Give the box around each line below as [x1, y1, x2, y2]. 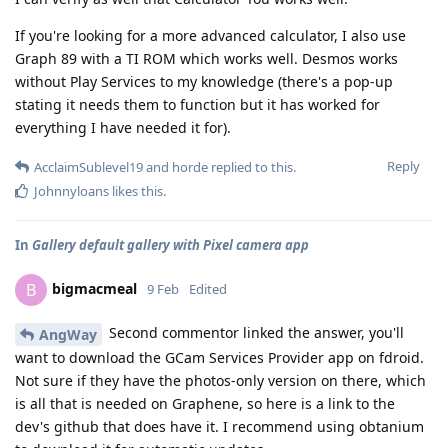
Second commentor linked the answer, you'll [105, 323, 404, 342]
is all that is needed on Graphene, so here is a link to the [15, 393, 395, 413]
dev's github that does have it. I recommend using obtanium [15, 416, 424, 436]
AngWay [39, 324, 97, 344]
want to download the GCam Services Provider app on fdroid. [15, 347, 424, 367]
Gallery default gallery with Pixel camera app [32, 236, 309, 254]
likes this [109, 182, 163, 200]
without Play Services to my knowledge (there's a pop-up [15, 72, 393, 91]
